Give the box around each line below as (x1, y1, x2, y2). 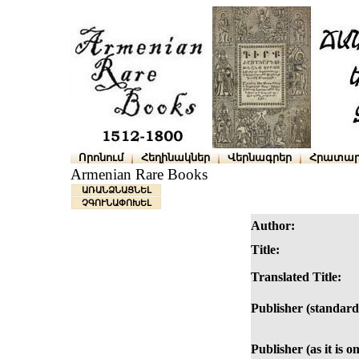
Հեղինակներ (141, 151, 210, 163)
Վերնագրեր (228, 151, 292, 163)
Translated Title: (251, 270, 341, 284)
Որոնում (79, 151, 123, 163)
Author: (251, 219, 295, 233)
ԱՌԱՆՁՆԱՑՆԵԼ (81, 185, 151, 196)
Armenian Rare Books (71, 166, 208, 184)
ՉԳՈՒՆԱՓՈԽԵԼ (81, 198, 151, 208)
